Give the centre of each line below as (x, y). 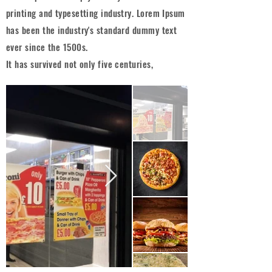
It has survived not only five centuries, (81, 64)
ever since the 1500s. (47, 47)
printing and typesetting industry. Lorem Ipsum (96, 13)
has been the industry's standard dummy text (92, 30)
